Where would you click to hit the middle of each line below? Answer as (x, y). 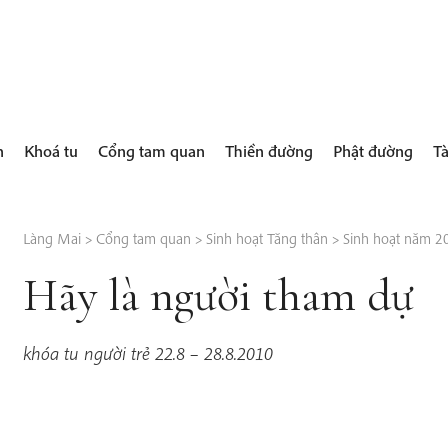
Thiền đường (269, 150)
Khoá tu (51, 150)
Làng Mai (51, 237)
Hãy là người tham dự (218, 295)
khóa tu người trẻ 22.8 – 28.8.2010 (147, 353)
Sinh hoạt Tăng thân (266, 237)
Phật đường (373, 150)
